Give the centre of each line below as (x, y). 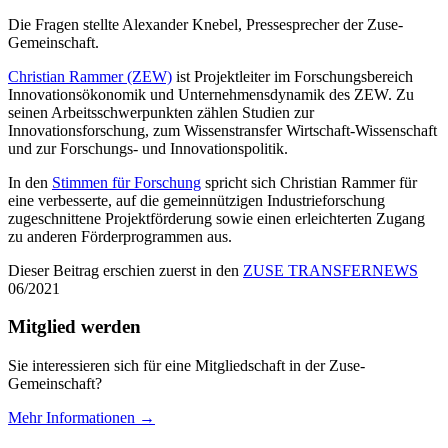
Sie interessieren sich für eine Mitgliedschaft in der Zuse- (186, 365)
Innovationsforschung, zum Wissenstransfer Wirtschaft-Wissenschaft (222, 130)
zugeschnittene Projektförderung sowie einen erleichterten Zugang (216, 218)
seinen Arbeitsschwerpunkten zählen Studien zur (161, 112)
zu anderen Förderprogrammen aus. (120, 236)
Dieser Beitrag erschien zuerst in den (125, 270)
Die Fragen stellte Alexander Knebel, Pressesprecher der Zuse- (205, 24)
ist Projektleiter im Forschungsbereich (292, 76)
